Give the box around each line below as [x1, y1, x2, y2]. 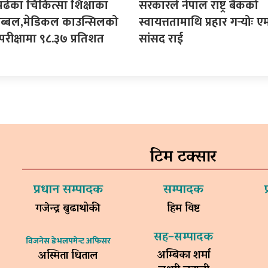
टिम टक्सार [150, 142, 217, 173]
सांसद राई [138, 28, 183, 49]
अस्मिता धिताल [38, 246, 98, 267]
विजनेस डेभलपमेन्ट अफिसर [25, 233, 111, 248]
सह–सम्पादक [154, 226, 214, 249]
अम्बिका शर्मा [157, 245, 210, 266]
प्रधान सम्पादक [33, 178, 103, 202]
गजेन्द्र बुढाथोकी [35, 199, 101, 220]
